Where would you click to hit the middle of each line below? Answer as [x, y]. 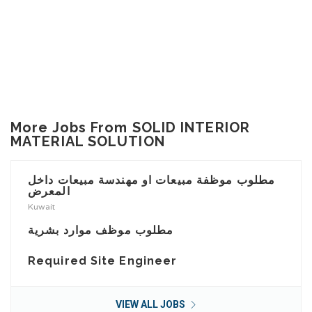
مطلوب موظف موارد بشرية [101, 230]
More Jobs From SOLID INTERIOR [130, 127]
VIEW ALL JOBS [151, 304]
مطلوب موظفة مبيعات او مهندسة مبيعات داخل [151, 180]
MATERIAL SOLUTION [88, 141]
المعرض [49, 191]
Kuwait [41, 206]
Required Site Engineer [103, 260]
